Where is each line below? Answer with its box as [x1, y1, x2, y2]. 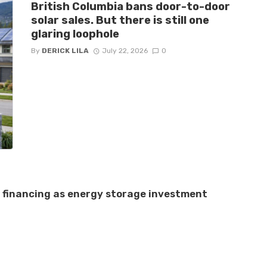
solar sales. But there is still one [30, 13, 209, 27]
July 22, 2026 [102, 46, 148, 55]
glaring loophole [30, 27, 119, 41]
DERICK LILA [41, 46, 89, 55]
